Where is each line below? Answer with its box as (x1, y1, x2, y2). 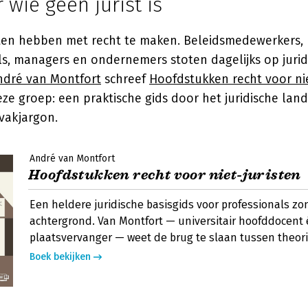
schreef (101, 71, 149, 87)
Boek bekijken (30, 251, 91, 263)
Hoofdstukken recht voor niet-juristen (28, 166, 301, 184)
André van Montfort (30, 153, 115, 164)
